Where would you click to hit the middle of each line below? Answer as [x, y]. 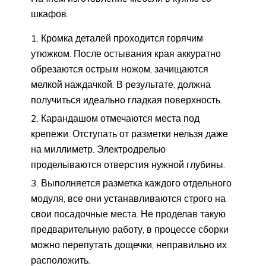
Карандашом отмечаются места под [120, 118]
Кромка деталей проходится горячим [122, 38]
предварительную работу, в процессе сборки [130, 229]
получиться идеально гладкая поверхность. [126, 100]
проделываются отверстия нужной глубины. [128, 165]
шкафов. [50, 14]
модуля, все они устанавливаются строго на [128, 199]
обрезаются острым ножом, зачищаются [120, 69]
